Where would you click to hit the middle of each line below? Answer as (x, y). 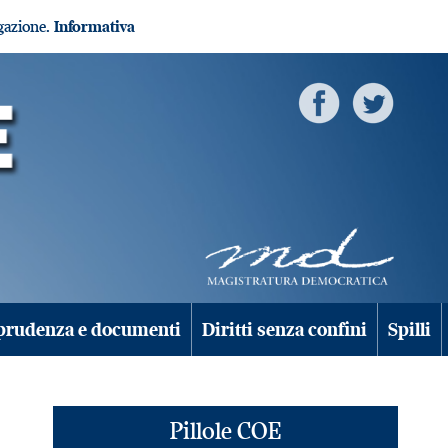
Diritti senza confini (284, 329)
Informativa (94, 26)
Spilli (409, 329)
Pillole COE (226, 430)
